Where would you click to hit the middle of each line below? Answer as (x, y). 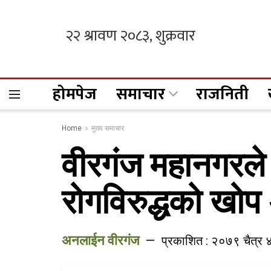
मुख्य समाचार (108, 128)
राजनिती (222, 94)
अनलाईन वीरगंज (100, 241)
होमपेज (75, 94)
